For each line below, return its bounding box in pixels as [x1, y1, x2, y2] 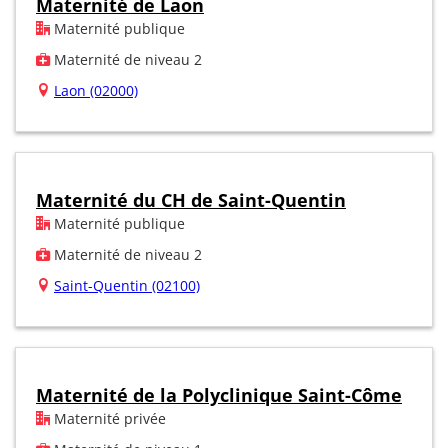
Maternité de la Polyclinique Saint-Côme [36, 382, 402, 407]
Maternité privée [50, 408, 166, 428]
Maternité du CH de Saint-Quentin [36, 187, 346, 212]
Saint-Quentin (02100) [54, 275, 200, 295]
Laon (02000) [54, 80, 138, 100]
